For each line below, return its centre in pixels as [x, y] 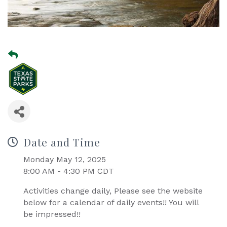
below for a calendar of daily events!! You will [111, 203]
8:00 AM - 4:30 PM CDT [69, 171]
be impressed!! [52, 214]
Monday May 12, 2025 [65, 160]
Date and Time [62, 142]
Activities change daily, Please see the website [113, 191]
